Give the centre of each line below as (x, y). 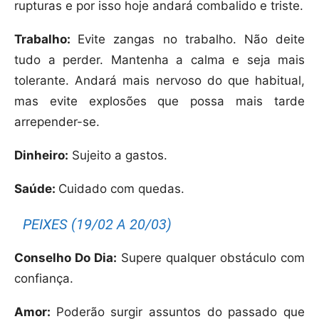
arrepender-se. (57, 122)
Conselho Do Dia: (68, 258)
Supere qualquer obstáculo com (213, 258)
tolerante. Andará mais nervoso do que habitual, (159, 81)
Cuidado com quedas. (121, 189)
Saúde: (36, 189)
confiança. (44, 279)
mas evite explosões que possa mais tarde (159, 101)
